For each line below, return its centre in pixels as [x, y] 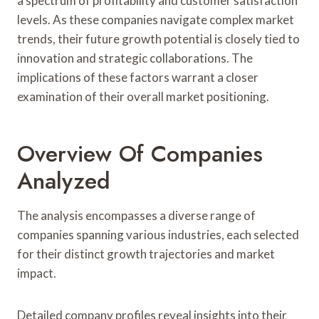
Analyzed [64, 181]
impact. [37, 273]
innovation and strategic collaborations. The [135, 58]
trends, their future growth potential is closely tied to [158, 38]
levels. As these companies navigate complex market [156, 19]
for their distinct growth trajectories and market [146, 253]
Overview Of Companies [140, 153]
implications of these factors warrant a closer [138, 77]
